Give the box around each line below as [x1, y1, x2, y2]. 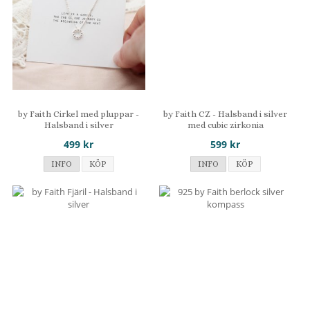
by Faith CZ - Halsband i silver [163, 108, 288, 119]
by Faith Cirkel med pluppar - [18, 108, 140, 119]
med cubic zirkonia [187, 119, 264, 130]
